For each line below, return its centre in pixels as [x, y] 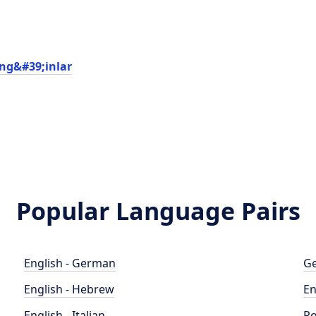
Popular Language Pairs [158, 211]
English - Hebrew [69, 289]
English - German [70, 263]
